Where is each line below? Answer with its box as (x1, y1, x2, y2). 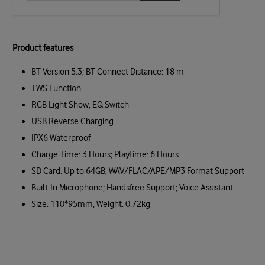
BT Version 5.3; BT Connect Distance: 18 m (31, 66, 185, 77)
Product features (12, 42, 74, 53)
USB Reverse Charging (31, 115, 114, 127)
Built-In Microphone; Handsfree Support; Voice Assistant (31, 182, 234, 193)
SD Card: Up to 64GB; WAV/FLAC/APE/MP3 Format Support (31, 165, 245, 176)
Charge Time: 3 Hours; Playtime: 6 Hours (31, 148, 179, 160)
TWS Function (31, 82, 82, 93)
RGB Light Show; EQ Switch (31, 99, 130, 110)
